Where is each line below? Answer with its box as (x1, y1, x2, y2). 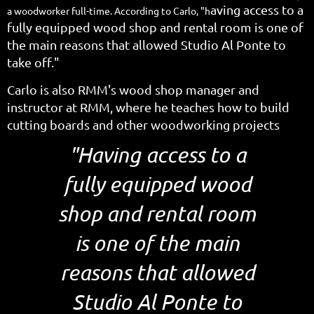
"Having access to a (68, 142, 246, 167)
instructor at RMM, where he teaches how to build (7, 99, 289, 114)
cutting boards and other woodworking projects (7, 116, 280, 132)
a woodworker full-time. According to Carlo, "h (7, 4, 210, 17)
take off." (7, 54, 60, 69)
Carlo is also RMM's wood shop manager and (7, 81, 259, 97)
